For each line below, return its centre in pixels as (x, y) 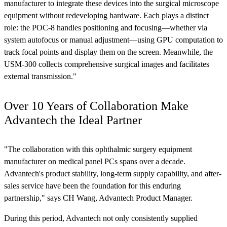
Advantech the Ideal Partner (73, 120)
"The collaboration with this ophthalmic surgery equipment (98, 149)
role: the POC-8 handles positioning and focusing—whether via (106, 27)
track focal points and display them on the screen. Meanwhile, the (108, 52)
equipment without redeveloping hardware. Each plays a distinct (106, 15)
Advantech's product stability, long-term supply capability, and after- (113, 174)
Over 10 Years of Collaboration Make (96, 106)
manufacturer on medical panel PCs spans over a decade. (95, 162)
